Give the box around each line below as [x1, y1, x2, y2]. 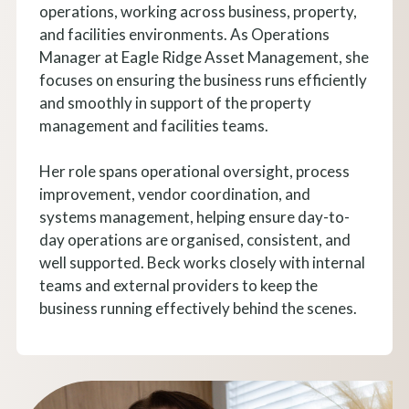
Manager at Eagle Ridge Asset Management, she [38, 47, 369, 67]
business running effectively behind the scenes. [38, 298, 357, 318]
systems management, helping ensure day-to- [38, 206, 350, 226]
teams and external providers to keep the [38, 275, 318, 295]
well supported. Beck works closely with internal [38, 252, 365, 272]
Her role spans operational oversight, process [38, 161, 350, 181]
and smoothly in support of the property [38, 92, 311, 112]
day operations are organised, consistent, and [38, 229, 351, 249]
